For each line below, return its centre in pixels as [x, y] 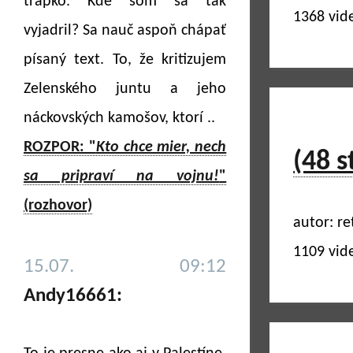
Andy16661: [73, 296]
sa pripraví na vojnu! [122, 176]
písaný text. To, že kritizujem [125, 60]
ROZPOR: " [60, 147]
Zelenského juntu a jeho [125, 89]
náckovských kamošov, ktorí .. [119, 118]
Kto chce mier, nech [161, 147]
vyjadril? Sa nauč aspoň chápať [125, 31]
